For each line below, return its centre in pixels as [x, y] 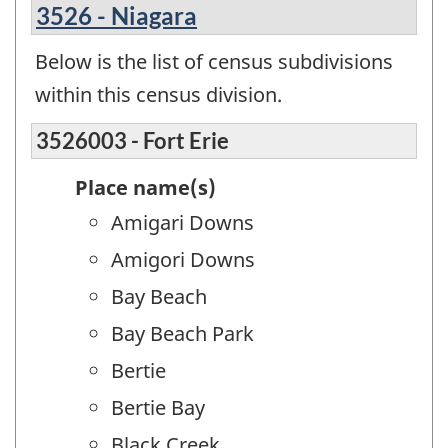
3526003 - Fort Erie [132, 140]
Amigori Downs [183, 259]
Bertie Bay [158, 407]
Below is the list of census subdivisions [214, 62]
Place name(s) [145, 187]
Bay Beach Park [182, 333]
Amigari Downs [182, 222]
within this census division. [158, 95]
